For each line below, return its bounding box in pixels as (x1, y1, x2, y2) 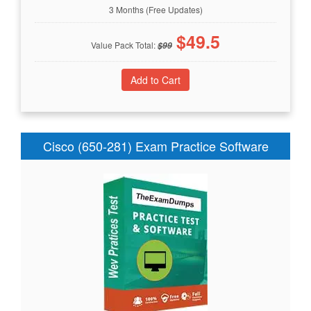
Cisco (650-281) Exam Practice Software (42, 136, 269, 155)
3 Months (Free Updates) (108, 3, 203, 15)
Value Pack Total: (91, 38, 158, 51)
